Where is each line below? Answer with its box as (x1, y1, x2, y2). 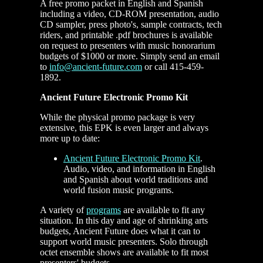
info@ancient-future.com (49, 62, 142, 72)
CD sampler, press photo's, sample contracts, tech (40, 19, 222, 30)
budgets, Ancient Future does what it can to (40, 226, 200, 237)
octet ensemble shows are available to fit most (40, 247, 208, 258)
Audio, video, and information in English (63, 164, 215, 174)
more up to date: (40, 133, 100, 144)
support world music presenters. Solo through (40, 237, 208, 247)
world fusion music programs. (63, 185, 174, 195)
